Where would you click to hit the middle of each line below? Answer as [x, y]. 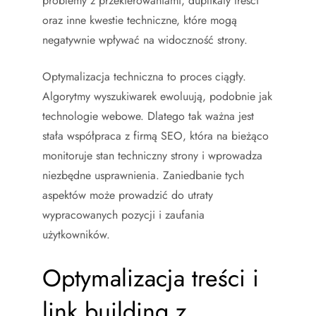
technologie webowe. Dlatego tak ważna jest [148, 116]
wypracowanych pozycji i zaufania [123, 215]
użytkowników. [76, 235]
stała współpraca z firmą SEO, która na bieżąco [156, 136]
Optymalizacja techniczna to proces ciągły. [144, 77]
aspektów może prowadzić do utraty [128, 195]
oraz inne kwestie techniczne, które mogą [140, 20]
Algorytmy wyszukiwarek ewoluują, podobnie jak [157, 96]
